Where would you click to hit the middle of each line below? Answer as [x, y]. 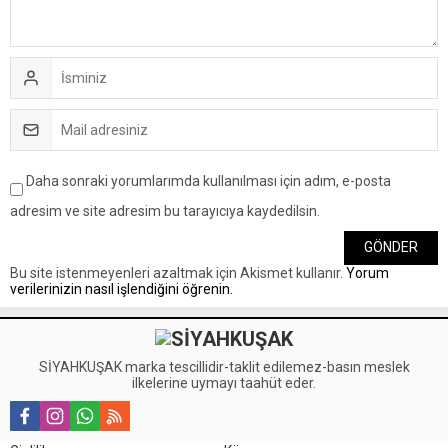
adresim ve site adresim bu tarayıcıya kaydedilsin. [165, 210]
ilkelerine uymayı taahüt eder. [224, 382]
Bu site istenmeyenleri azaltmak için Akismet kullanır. [178, 272]
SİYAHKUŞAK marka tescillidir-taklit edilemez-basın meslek [224, 366]
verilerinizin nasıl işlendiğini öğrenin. [121, 288]
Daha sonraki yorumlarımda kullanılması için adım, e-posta [208, 180]
